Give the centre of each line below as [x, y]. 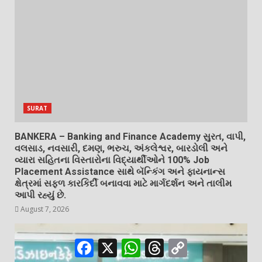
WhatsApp [163, 243]
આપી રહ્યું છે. [40, 195]
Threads [182, 243]
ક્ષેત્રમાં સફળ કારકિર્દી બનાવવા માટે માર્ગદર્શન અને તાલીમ [123, 183]
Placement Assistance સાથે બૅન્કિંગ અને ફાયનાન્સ [120, 171]
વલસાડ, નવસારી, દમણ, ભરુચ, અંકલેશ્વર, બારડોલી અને [121, 148]
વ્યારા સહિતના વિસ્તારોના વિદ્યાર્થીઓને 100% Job [112, 160]
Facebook [115, 243]
